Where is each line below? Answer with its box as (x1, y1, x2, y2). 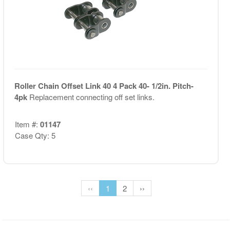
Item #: (14, 119, 40, 129)
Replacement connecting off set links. (29, 91, 155, 102)
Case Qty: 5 (14, 130, 55, 141)
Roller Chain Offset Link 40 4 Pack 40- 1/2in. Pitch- (14, 80, 194, 91)
